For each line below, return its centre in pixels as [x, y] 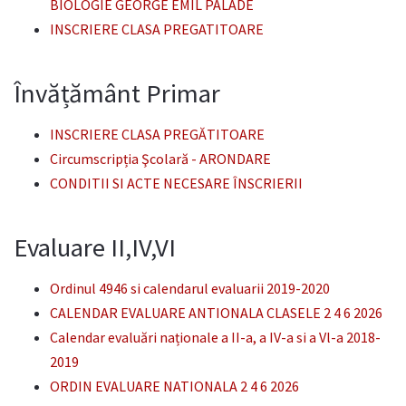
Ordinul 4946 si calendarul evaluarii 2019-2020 [190, 288]
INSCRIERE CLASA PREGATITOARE [157, 29]
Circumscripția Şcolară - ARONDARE [160, 158]
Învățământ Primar [117, 93]
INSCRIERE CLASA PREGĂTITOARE [157, 134]
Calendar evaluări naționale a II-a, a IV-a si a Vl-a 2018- [215, 337]
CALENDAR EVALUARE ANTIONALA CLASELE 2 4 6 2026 [216, 312]
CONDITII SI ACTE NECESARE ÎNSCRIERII [176, 183]
